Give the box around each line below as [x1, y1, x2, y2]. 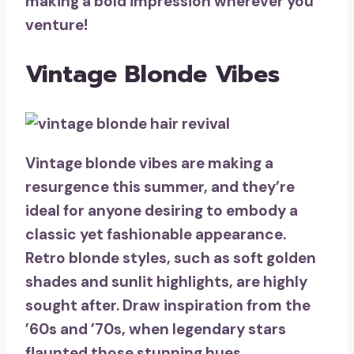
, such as [167, 247, 233, 268]
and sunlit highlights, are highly [77, 271, 307, 292]
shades [25, 271, 77, 292]
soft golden [233, 247, 316, 268]
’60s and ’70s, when [25, 318, 172, 339]
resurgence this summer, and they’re [25, 176, 295, 197]
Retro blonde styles [25, 247, 167, 268]
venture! [25, 15, 88, 36]
